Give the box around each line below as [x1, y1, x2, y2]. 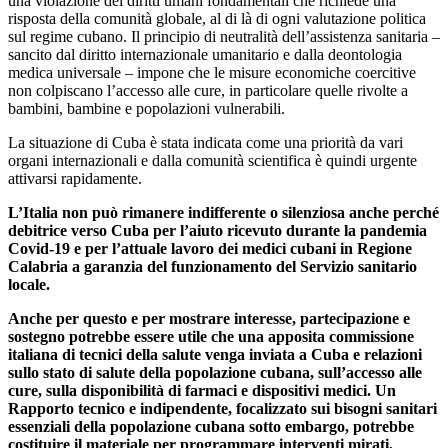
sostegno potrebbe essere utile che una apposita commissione [8, 327, 414, 345]
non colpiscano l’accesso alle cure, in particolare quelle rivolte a [8, 81, 408, 99]
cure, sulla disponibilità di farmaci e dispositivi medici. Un [8, 381, 396, 399]
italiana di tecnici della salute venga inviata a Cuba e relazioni [8, 345, 422, 363]
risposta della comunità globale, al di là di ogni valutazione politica [8, 9, 426, 27]
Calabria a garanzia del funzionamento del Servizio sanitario [8, 257, 417, 275]
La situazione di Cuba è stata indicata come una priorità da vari [8, 133, 403, 151]
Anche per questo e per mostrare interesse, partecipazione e [8, 309, 410, 327]
